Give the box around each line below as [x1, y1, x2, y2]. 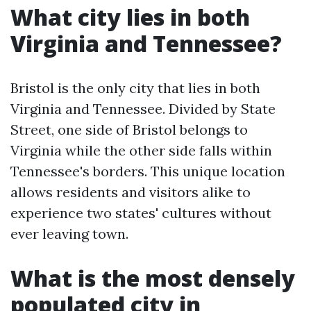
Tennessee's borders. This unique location [10, 162, 285, 180]
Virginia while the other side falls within [10, 142, 272, 159]
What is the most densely [10, 263, 295, 293]
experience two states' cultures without [10, 204, 271, 221]
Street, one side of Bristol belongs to [10, 121, 248, 138]
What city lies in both [10, 2, 250, 32]
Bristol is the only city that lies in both [10, 79, 260, 96]
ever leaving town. [10, 225, 128, 242]
